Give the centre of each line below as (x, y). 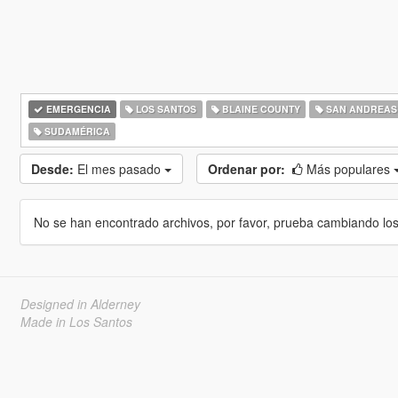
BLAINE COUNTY (259, 109)
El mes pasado (120, 169)
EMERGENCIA (77, 109)
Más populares (350, 169)
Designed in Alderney (80, 304)
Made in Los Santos (76, 322)
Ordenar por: (246, 169)
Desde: (52, 169)
